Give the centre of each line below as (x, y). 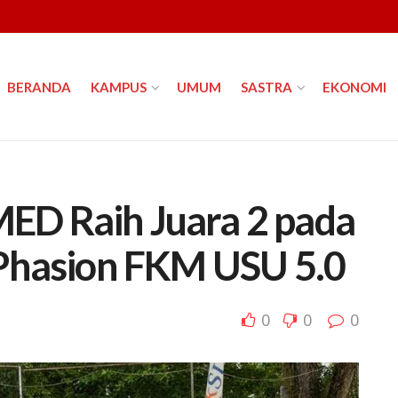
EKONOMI (354, 87)
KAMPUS (119, 87)
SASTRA (267, 87)
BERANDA (39, 87)
